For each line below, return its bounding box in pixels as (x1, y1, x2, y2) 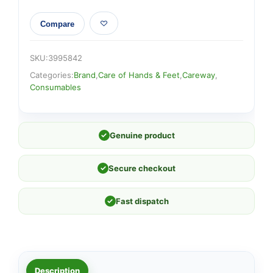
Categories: (30, 70, 74, 80)
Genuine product (109, 130, 175, 140)
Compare (40, 19, 74, 29)
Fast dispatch (115, 196, 169, 206)
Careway (182, 70, 215, 80)
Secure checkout (108, 163, 175, 173)
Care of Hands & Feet (98, 70, 180, 80)
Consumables (30, 82, 81, 92)
